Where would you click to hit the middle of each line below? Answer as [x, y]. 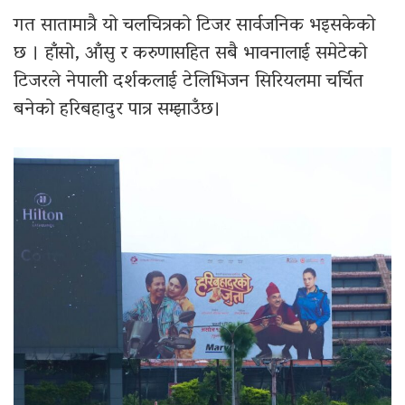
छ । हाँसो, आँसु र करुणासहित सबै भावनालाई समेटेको [190, 54]
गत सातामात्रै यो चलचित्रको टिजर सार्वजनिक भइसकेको [194, 26]
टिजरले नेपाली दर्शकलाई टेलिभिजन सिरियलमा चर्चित [188, 82]
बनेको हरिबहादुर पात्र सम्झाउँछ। [118, 110]
